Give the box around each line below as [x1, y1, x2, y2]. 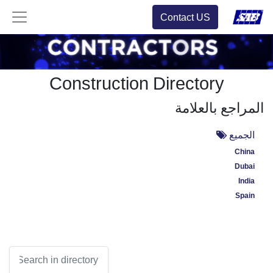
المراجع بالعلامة [175, 102, 264, 114]
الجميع [229, 131, 255, 139]
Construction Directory [49, 77, 224, 91]
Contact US [160, 13, 210, 21]
